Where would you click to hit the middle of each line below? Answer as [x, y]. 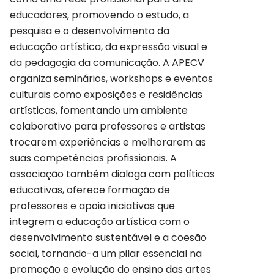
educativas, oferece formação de [90, 190]
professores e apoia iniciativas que [92, 206]
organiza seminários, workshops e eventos [111, 79]
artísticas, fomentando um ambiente [99, 111]
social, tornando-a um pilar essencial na [106, 254]
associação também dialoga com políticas [112, 174]
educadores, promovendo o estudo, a [99, 15]
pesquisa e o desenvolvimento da [90, 31]
